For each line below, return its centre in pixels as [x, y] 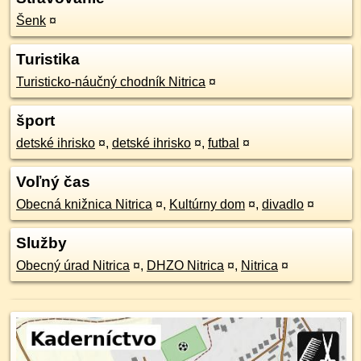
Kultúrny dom [207, 204]
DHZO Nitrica [185, 266]
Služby [41, 243]
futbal [224, 143]
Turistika [48, 59]
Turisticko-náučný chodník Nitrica [111, 82]
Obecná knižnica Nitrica [84, 204]
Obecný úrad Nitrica [73, 266]
